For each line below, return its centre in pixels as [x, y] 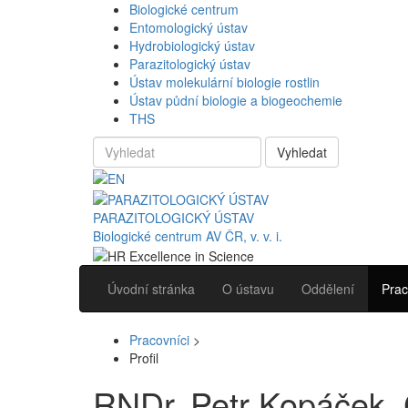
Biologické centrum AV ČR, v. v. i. [188, 235]
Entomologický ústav [189, 27]
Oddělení [328, 288]
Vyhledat [302, 152]
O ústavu [248, 288]
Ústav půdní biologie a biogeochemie [236, 100]
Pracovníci [159, 339]
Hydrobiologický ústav [192, 46]
